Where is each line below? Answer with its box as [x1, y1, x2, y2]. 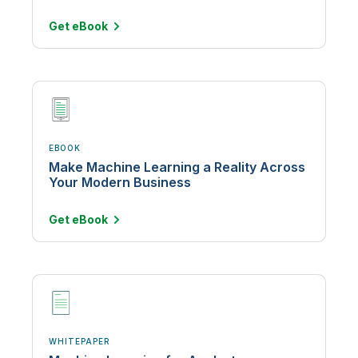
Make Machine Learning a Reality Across [49, 158, 305, 175]
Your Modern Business [49, 173, 191, 190]
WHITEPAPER [49, 336, 110, 346]
